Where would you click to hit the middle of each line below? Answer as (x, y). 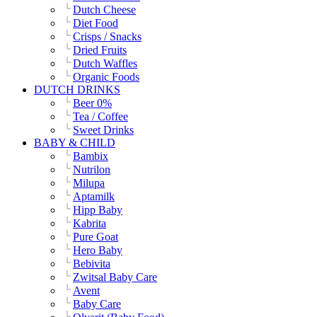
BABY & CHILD (75, 142)
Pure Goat (96, 236)
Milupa (89, 183)
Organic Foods (106, 76)
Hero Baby (98, 250)
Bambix (91, 156)
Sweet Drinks (103, 129)
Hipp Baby (98, 209)
